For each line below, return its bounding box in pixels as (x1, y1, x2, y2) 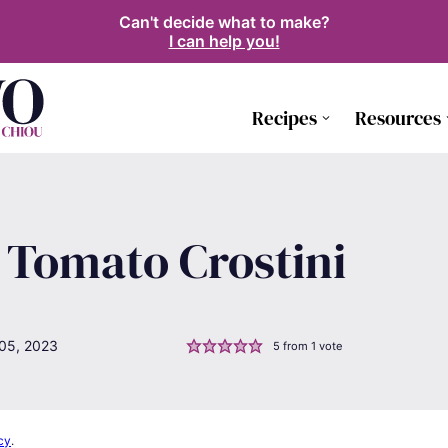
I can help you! (168, 30, 280, 51)
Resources (355, 104, 441, 131)
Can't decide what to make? (118, 11, 330, 32)
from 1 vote (280, 338, 344, 353)
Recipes (252, 104, 317, 131)
